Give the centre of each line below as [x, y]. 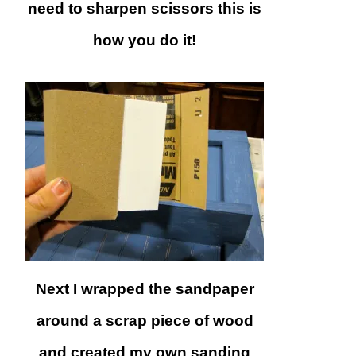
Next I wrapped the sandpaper [145, 288]
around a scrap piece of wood [145, 320]
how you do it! [145, 41]
